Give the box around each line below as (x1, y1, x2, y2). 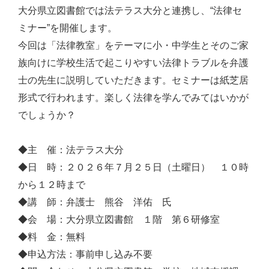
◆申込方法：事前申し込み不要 (18, 248, 153, 259)
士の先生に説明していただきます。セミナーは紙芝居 (18, 74, 249, 85)
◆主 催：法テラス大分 (18, 144, 124, 155)
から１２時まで (18, 178, 85, 190)
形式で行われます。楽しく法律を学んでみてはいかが (18, 91, 249, 103)
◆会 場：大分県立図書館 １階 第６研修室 (18, 213, 220, 225)
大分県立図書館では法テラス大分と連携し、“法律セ (18, 4, 242, 16)
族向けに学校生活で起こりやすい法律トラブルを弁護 (18, 56, 249, 68)
